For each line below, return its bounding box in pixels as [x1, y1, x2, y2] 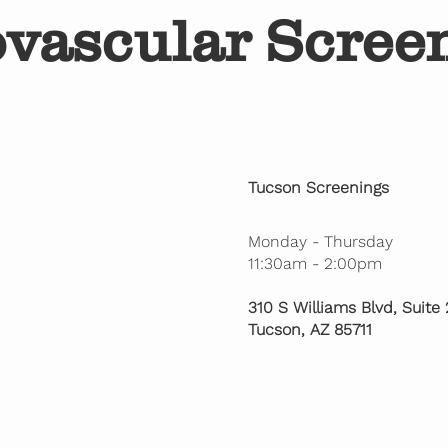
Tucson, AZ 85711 [247, 319, 372, 339]
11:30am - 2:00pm [247, 253, 382, 273]
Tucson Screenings [247, 177, 389, 197]
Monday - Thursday [247, 231, 393, 251]
